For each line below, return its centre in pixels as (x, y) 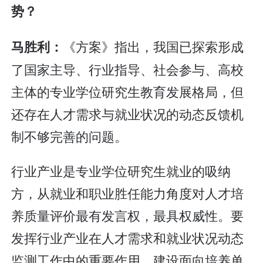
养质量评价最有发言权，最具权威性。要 (128, 215)
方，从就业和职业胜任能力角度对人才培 (128, 193)
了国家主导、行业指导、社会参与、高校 (128, 69)
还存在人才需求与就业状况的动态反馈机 (128, 113)
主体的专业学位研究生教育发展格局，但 (128, 91)
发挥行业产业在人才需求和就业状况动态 (128, 238)
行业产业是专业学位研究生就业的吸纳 (121, 171)
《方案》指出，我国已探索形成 (154, 46)
